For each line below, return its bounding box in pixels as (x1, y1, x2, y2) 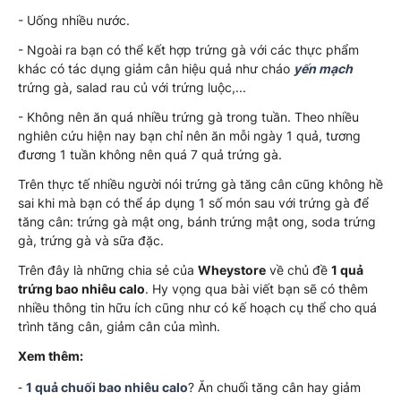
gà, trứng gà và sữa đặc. (18, 232, 164, 248)
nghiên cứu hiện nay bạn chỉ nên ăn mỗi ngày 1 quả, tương (18, 127, 361, 143)
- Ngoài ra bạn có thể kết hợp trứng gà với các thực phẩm (18, 41, 359, 57)
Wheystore (198, 261, 266, 277)
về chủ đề (266, 261, 331, 277)
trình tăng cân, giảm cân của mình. (18, 318, 220, 334)
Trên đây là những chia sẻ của (18, 261, 198, 277)
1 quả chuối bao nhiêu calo (26, 379, 188, 395)
